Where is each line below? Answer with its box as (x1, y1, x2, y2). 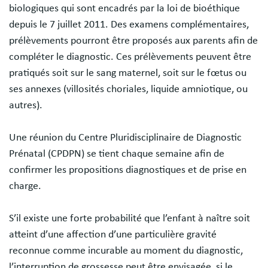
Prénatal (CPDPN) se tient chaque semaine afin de (9, 148, 224, 159)
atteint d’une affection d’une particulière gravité (9, 229, 217, 240)
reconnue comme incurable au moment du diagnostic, (9, 245, 243, 256)
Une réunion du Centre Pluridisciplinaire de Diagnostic (9, 132, 242, 143)
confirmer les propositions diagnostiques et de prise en (9, 164, 246, 175)
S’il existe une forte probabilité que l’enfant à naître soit (9, 212, 250, 224)
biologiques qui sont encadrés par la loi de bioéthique (9, 2, 240, 14)
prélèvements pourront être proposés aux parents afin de (9, 35, 258, 46)
